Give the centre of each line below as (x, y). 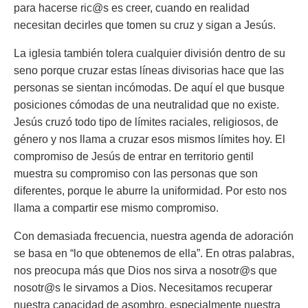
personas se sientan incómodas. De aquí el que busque (149, 88)
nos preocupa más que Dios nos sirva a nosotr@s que (145, 271)
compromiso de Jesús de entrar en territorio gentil (134, 156)
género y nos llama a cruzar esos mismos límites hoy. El (150, 139)
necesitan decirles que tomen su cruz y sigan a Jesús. (145, 25)
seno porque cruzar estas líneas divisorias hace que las (149, 70)
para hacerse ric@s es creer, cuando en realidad (132, 8)
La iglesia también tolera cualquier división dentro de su (150, 53)
